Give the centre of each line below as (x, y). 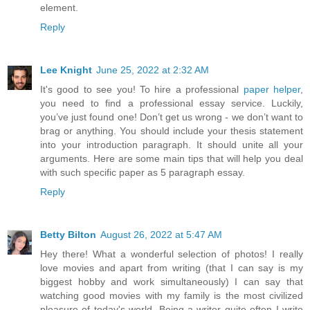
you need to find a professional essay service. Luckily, (172, 103)
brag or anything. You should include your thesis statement (172, 130)
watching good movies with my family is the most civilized (172, 295)
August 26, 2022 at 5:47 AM (161, 234)
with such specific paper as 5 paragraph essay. (143, 172)
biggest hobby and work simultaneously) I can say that (172, 281)
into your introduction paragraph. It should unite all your (172, 144)
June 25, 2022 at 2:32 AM (153, 70)
